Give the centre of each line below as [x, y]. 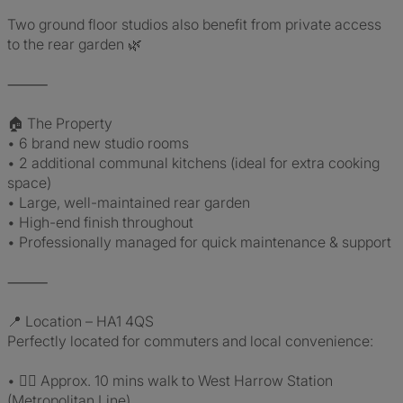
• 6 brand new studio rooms [98, 143]
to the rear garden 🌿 [75, 44]
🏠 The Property [60, 123]
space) [29, 183]
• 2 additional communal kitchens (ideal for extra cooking [193, 163]
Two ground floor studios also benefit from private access [194, 24]
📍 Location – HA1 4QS [81, 321]
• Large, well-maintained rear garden [129, 202]
